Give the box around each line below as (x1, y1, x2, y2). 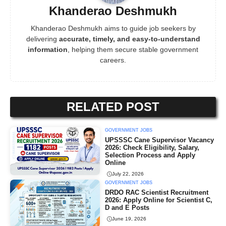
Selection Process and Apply (105, 151, 196, 159)
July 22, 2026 (112, 171, 144, 177)
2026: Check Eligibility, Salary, (105, 143, 200, 151)
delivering (26, 34, 59, 43)
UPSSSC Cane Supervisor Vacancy (105, 136, 214, 144)
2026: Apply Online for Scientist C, (105, 196, 213, 204)
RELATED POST (67, 99, 159, 114)
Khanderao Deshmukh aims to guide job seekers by (30, 24, 196, 32)
